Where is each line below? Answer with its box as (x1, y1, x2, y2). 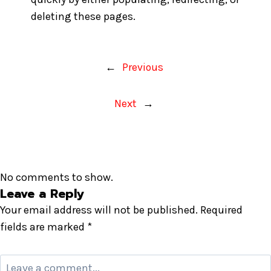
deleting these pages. (31, 10, 135, 23)
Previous (122, 61, 163, 73)
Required (200, 203, 243, 217)
